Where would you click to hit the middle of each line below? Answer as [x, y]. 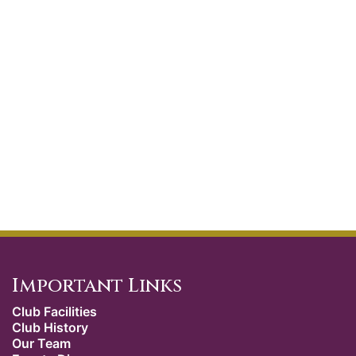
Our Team [41, 343]
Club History [50, 327]
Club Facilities [54, 311]
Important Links [97, 286]
